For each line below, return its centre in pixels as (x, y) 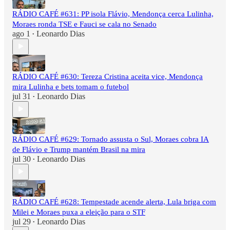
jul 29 (22, 221)
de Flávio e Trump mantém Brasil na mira (79, 149)
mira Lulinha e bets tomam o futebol (71, 87)
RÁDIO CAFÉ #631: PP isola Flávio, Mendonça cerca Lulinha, (113, 14)
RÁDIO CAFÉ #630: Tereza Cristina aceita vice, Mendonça (108, 76)
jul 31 (22, 96)
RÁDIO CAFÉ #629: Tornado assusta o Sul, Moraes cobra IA (111, 139)
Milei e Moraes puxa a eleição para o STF (79, 212)
